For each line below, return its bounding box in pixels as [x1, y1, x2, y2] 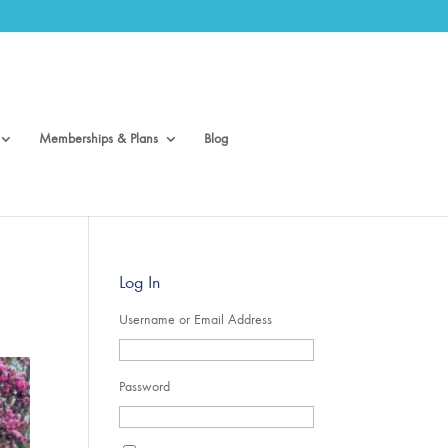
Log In [119, 271, 161, 293]
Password [119, 378, 171, 395]
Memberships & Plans [39, 130, 158, 147]
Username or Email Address [119, 311, 273, 328]
